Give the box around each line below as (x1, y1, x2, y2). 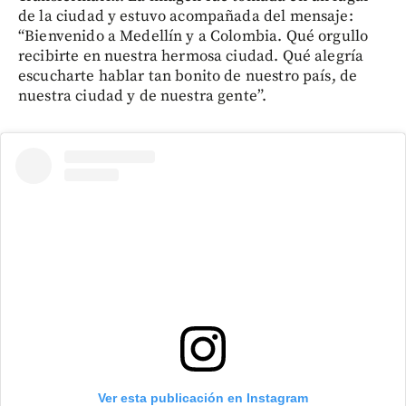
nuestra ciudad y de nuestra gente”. (18, 85, 267, 106)
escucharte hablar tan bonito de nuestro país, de (18, 65, 358, 86)
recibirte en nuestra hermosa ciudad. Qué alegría (18, 45, 364, 66)
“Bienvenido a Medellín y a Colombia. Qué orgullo (18, 25, 369, 46)
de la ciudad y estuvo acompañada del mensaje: (18, 5, 353, 26)
